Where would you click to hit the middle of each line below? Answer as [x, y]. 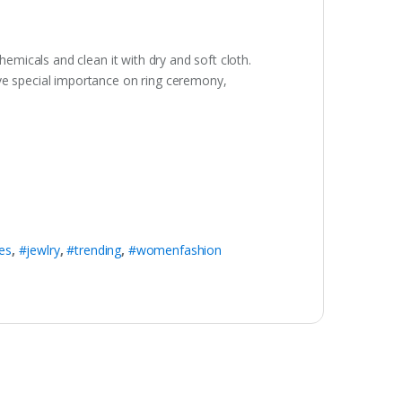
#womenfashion [175, 249]
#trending [94, 249]
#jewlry [39, 249]
